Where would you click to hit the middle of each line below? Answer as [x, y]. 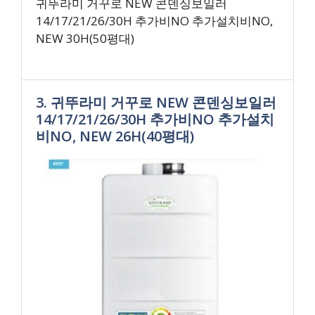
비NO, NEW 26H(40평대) [115, 136]
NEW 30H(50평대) [85, 38]
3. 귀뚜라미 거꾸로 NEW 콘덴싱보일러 [156, 102]
